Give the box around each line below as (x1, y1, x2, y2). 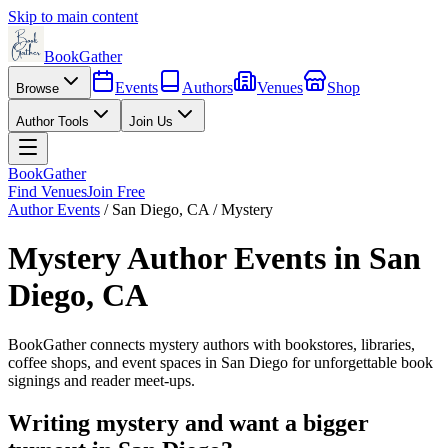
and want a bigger (179, 409, 369, 436)
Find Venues (8, 183, 87, 200)
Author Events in (121, 240, 369, 277)
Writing (8, 409, 96, 436)
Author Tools (16, 114, 89, 129)
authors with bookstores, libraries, (199, 335, 415, 353)
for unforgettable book (288, 353, 433, 371)
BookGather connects (8, 335, 149, 353)
